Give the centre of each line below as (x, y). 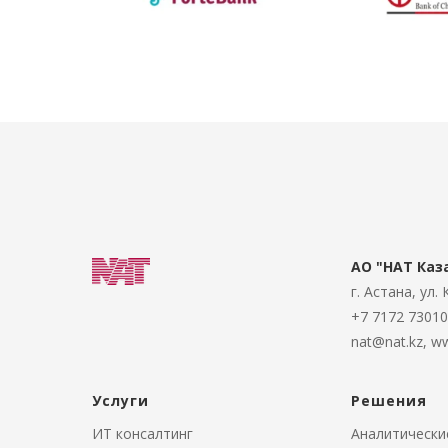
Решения (389, 400)
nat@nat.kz (387, 341)
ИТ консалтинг (142, 433)
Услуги (120, 400)
